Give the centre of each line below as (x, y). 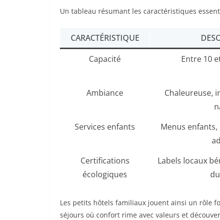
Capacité (105, 59)
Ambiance (105, 93)
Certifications (105, 161)
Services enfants (105, 127)
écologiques (105, 175)
